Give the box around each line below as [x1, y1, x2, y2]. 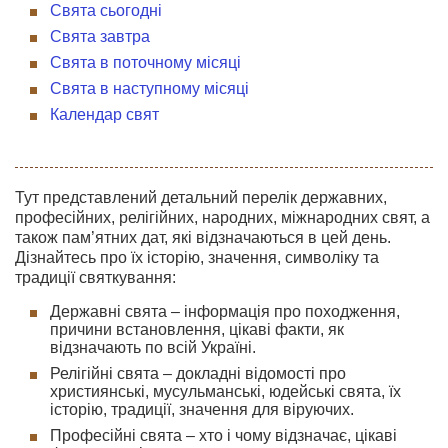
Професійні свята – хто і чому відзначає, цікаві [50, 427, 397, 444]
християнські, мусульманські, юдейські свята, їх [50, 383, 401, 400]
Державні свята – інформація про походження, [50, 303, 400, 320]
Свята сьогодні [50, 2, 162, 19]
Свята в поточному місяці [50, 54, 241, 71]
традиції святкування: [15, 269, 176, 286]
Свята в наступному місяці [50, 80, 249, 97]
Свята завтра [50, 28, 150, 45]
